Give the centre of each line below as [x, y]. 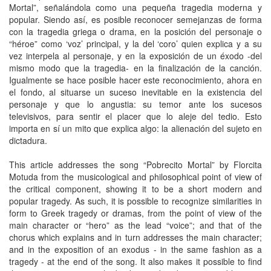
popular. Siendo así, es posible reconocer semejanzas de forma [135, 19]
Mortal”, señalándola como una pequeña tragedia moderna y [135, 7]
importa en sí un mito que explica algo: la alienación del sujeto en [135, 128]
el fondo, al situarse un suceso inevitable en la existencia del [135, 92]
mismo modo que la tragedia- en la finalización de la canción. [135, 68]
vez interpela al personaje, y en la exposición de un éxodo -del [135, 56]
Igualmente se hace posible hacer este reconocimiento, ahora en [135, 80]
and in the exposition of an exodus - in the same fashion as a [135, 249]
